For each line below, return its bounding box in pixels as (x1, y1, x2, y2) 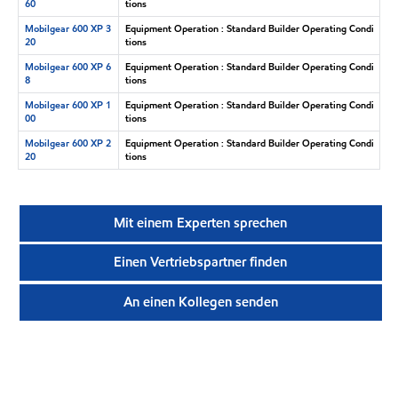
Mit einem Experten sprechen (114, 214, 288, 233)
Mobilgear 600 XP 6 (24, 59, 111, 74)
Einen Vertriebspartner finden (114, 253, 288, 272)
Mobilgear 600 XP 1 (24, 97, 111, 112)
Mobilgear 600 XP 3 (24, 20, 111, 36)
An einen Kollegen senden (123, 292, 278, 311)
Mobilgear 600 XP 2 (24, 135, 111, 150)
